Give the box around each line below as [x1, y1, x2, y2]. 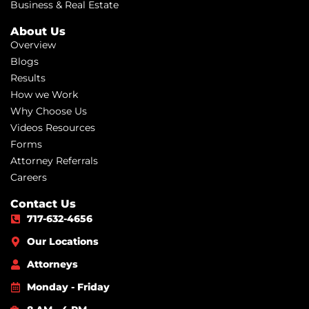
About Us [10, 24, 66, 38]
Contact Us [10, 197, 76, 210]
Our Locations [26, 235, 99, 248]
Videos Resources [10, 121, 95, 134]
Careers [10, 170, 47, 183]
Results [10, 71, 46, 84]
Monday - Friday [26, 280, 110, 293]
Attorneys [26, 257, 78, 270]
